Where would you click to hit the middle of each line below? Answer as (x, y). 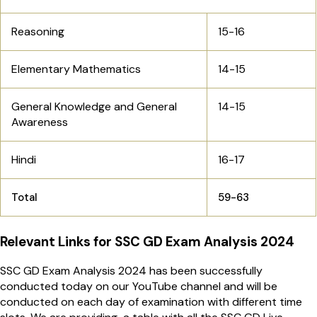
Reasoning (38, 32)
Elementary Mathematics (76, 69)
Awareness (40, 122)
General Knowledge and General (94, 107)
